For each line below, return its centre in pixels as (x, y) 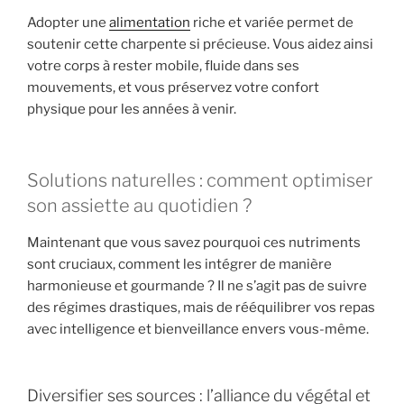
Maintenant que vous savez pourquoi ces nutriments (194, 242)
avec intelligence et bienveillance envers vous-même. (198, 329)
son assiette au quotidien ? (139, 205)
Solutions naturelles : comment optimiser (200, 180)
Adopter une (68, 23)
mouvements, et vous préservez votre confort (173, 88)
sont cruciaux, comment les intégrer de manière (179, 264)
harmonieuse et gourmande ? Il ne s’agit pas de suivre (197, 285)
